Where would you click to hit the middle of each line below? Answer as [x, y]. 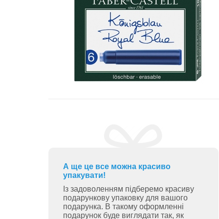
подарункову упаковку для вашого [125, 198]
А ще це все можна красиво [117, 166]
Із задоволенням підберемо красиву [128, 189]
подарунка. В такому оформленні [123, 207]
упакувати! [84, 175]
